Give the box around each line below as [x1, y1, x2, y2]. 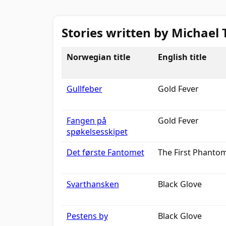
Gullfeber [66, 83, 102, 94]
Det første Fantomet [66, 147, 144, 158]
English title [157, 51, 206, 63]
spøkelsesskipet [66, 126, 128, 137]
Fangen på [66, 115, 106, 126]
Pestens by [66, 210, 108, 221]
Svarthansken [66, 179, 119, 190]
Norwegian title [66, 51, 130, 63]
